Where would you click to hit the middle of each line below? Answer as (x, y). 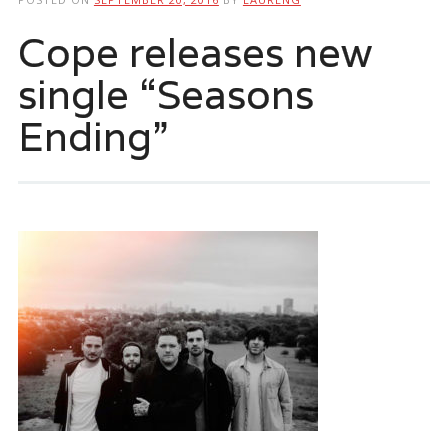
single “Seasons (165, 93)
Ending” (92, 135)
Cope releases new (194, 51)
